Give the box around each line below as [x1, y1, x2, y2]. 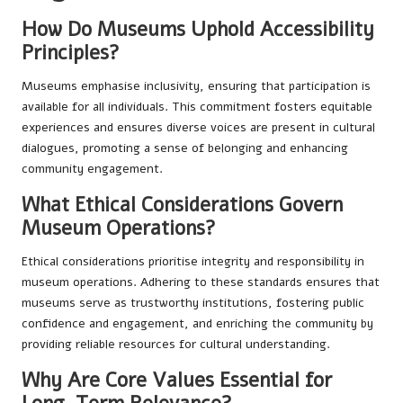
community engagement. [22, 159, 163, 177]
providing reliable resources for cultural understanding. [22, 335, 330, 353]
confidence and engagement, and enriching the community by [22, 314, 373, 332]
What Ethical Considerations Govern [22, 190, 343, 219]
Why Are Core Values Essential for [22, 365, 332, 394]
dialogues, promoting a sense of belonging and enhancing [22, 139, 348, 157]
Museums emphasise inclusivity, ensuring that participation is [22, 76, 371, 94]
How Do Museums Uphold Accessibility [22, 14, 374, 43]
